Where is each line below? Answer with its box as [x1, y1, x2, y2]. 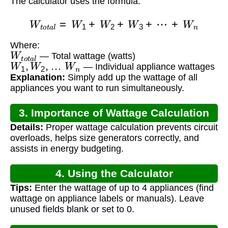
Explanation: [10, 72, 65, 83]
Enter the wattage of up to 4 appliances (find [32, 183, 214, 193]
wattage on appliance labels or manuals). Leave [10, 193, 204, 204]
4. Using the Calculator [55, 167, 173, 180]
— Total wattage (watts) [37, 51, 135, 62]
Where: [10, 40, 40, 51]
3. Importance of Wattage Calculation [19, 107, 209, 119]
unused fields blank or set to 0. [10, 204, 134, 215]
